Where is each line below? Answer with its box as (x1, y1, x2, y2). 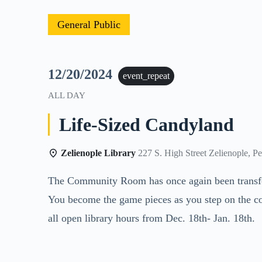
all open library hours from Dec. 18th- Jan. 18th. (48, 212, 256, 224)
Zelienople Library (61, 147, 136, 158)
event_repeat (123, 70, 170, 81)
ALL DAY (48, 90, 86, 100)
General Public (57, 18, 121, 30)
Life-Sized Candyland (59, 113, 235, 135)
